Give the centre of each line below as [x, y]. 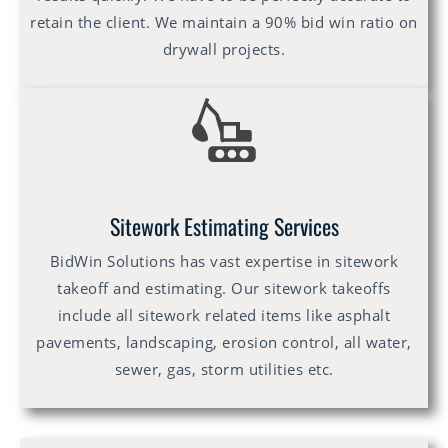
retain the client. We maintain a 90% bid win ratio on [224, 22]
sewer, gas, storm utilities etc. [224, 369]
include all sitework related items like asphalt [224, 315]
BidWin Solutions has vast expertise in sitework [224, 261]
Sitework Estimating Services [224, 226]
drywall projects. [224, 49]
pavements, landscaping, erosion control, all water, [224, 342]
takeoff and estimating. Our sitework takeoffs [224, 288]
